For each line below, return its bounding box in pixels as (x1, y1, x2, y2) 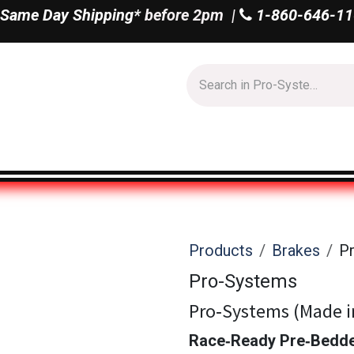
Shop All (58, 140, 117, 159)
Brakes (272, 241, 320, 260)
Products (189, 241, 253, 260)
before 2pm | (140, 6, 239, 24)
